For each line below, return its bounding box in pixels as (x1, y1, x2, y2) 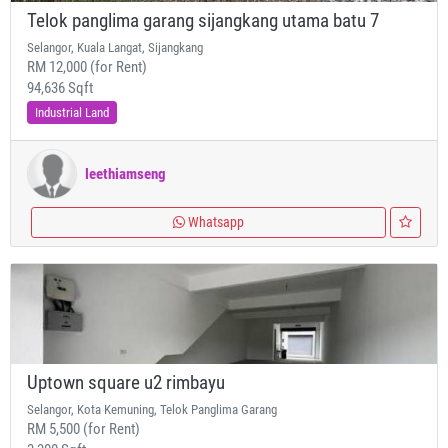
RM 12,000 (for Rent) (27, 58, 147, 76)
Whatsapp (185, 214, 244, 230)
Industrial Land (35, 105, 109, 120)
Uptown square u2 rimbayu (27, 372, 225, 394)
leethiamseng (85, 164, 166, 183)
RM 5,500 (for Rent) (27, 420, 140, 438)
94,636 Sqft (27, 79, 93, 97)
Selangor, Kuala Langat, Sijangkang (27, 40, 203, 55)
